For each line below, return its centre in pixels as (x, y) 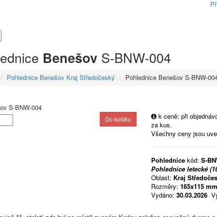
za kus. (162, 125)
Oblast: (163, 178)
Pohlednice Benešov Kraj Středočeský (61, 77)
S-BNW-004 (134, 57)
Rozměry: (166, 186)
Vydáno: (164, 195)
